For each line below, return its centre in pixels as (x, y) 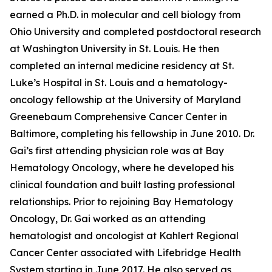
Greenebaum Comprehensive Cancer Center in (118, 117)
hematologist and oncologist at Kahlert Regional (124, 236)
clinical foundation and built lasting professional (122, 185)
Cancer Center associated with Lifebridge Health (125, 253)
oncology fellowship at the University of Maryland (125, 100)
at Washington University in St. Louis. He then (114, 49)
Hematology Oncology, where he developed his (122, 168)
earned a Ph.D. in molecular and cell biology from (125, 15)
